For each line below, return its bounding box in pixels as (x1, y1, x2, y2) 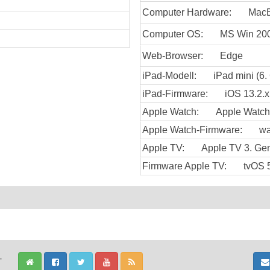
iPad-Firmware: (142, 88, 208, 99)
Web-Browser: (142, 50, 203, 61)
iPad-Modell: (142, 70, 196, 81)
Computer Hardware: (142, 7, 231, 17)
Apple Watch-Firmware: (142, 124, 242, 135)
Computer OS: (142, 28, 203, 39)
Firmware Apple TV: (142, 160, 227, 171)
